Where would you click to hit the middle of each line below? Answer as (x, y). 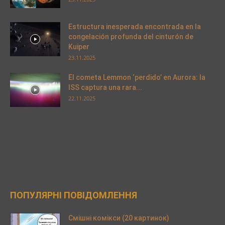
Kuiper (79, 47)
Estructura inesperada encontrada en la (135, 27)
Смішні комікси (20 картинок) (119, 218)
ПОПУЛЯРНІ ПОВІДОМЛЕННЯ (74, 195)
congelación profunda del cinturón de (131, 37)
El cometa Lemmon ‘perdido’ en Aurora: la (137, 77)
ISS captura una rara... (105, 87)
